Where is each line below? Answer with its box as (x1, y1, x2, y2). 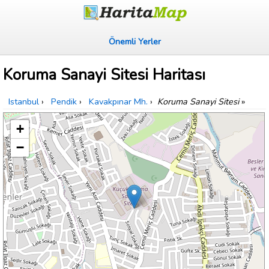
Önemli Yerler (108, 35, 161, 47)
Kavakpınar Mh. (89, 95, 148, 108)
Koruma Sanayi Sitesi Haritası (3, 64, 205, 86)
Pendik (51, 95, 77, 108)
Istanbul (8, 95, 39, 108)
